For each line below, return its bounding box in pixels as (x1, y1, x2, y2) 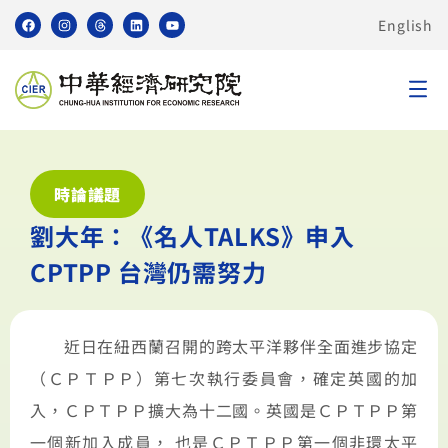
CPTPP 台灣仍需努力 (30, 254, 267, 289)
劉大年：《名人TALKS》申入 (30, 218, 355, 253)
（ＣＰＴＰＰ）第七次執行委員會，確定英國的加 (30, 366, 418, 390)
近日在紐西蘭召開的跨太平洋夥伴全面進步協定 (30, 334, 418, 358)
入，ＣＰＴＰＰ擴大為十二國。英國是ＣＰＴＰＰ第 (30, 398, 418, 422)
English (378, 14, 433, 35)
